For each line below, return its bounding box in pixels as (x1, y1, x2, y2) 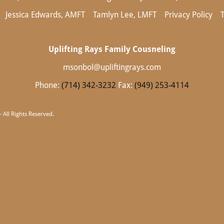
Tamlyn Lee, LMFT (92, 10, 156, 19)
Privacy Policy (164, 10, 212, 19)
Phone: (35, 80, 61, 90)
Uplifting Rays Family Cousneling (48, 44, 175, 54)
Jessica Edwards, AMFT (5, 10, 85, 19)
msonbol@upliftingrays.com (63, 62, 161, 72)
